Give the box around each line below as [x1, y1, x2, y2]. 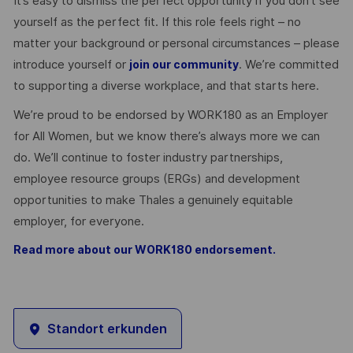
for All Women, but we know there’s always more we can [13, 128, 320, 143]
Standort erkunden [46, 321, 167, 336]
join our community [128, 58, 239, 72]
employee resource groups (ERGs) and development [13, 171, 300, 186]
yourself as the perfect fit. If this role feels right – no [13, 15, 301, 30]
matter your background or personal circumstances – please [13, 36, 340, 51]
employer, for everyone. [13, 214, 144, 229]
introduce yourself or [13, 58, 129, 72]
